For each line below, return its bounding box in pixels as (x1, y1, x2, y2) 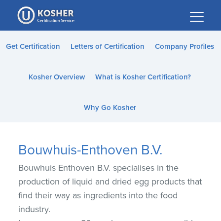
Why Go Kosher (83, 103, 136, 112)
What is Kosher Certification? (95, 73, 191, 81)
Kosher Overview (29, 73, 85, 81)
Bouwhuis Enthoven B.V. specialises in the (18, 162, 179, 173)
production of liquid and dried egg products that (18, 176, 202, 187)
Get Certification (5, 42, 60, 51)
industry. (18, 204, 51, 215)
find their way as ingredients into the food (18, 190, 178, 201)
